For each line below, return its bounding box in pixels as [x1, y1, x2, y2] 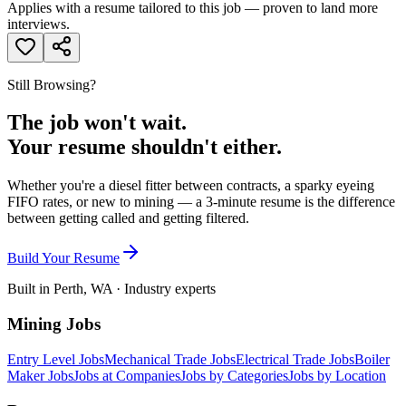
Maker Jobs [7, 367, 73, 383]
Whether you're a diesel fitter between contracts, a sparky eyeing [7, 178, 374, 194]
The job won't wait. [7, 111, 187, 135]
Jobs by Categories [180, 367, 288, 383]
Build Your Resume [7, 250, 120, 266]
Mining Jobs [7, 314, 101, 334]
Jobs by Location [288, 367, 386, 383]
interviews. [7, 15, 70, 32]
